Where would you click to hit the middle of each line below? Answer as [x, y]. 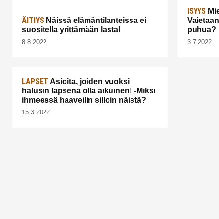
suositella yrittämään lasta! [71, 30]
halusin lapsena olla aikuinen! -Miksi [89, 91]
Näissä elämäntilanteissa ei [95, 21]
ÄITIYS [33, 21]
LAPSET [35, 82]
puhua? [202, 30]
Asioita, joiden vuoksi [89, 82]
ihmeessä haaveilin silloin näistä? [84, 100]
